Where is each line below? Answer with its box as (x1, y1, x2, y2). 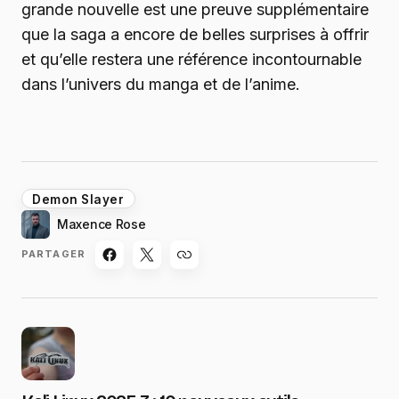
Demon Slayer (32, 191, 125, 207)
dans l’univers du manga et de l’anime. (21, 74, 300, 94)
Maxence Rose (57, 216, 146, 232)
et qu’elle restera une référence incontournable (21, 49, 362, 69)
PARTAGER (21, 248, 85, 261)
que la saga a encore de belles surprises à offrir (21, 24, 369, 44)
